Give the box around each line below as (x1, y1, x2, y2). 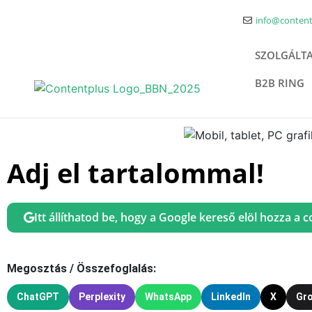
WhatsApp (145, 290, 192, 302)
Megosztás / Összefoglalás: (7, 261, 156, 275)
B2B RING (255, 76, 304, 90)
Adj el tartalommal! (7, 154, 264, 191)
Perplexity (79, 290, 125, 302)
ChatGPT (17, 290, 59, 302)
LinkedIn (211, 290, 251, 302)
